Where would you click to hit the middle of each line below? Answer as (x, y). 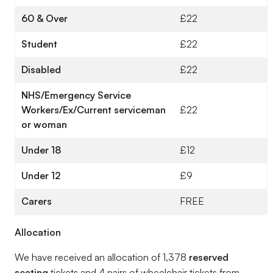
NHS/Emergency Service (76, 95)
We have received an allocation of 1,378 (102, 257)
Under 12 (41, 175)
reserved (209, 257)
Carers (37, 201)
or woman (44, 124)
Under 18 (41, 150)
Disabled (41, 69)
